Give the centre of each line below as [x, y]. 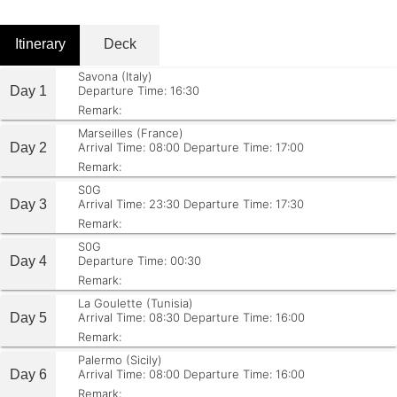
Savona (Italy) [115, 76]
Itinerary [40, 44]
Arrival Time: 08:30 [129, 317]
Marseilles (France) [131, 133]
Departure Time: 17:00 [244, 147]
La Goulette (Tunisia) [136, 303]
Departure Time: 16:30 [139, 90]
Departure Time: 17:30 [244, 204]
